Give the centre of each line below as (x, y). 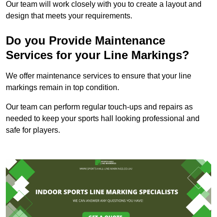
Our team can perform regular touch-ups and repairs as (99, 107)
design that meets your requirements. (69, 16)
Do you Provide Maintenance (85, 41)
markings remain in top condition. (62, 88)
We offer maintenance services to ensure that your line (99, 76)
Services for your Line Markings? (98, 55)
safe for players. (33, 130)
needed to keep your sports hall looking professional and (103, 119)
